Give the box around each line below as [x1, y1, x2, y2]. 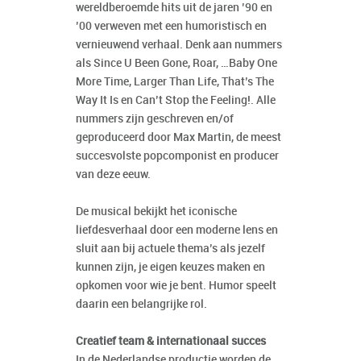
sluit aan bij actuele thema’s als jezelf [76, 243, 265, 255]
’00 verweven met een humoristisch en [76, 20, 267, 33]
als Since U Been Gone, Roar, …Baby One [76, 57, 277, 70]
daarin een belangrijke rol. [76, 298, 210, 311]
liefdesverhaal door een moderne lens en [76, 224, 278, 237]
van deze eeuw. [76, 168, 151, 181]
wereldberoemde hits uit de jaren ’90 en [76, 2, 272, 15]
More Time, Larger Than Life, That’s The [76, 76, 274, 89]
